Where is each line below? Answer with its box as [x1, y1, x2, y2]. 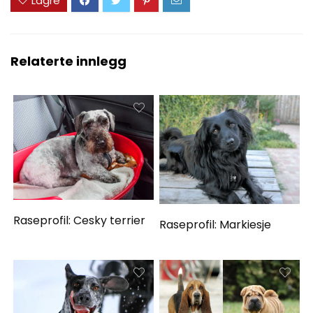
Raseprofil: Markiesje [159, 216, 272, 233]
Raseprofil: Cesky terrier [13, 212, 146, 229]
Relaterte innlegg [10, 52, 126, 71]
